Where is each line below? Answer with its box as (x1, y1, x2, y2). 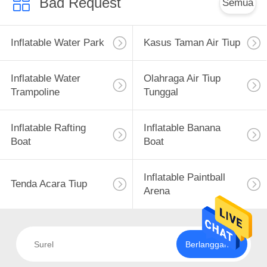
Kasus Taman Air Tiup (143, 37, 240, 49)
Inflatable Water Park (10, 37, 104, 49)
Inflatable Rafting (10, 122, 86, 134)
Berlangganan (185, 239, 238, 249)
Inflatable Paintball (143, 171, 225, 183)
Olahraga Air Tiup (143, 73, 221, 85)
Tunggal (143, 86, 178, 98)
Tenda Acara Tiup (10, 178, 87, 190)
